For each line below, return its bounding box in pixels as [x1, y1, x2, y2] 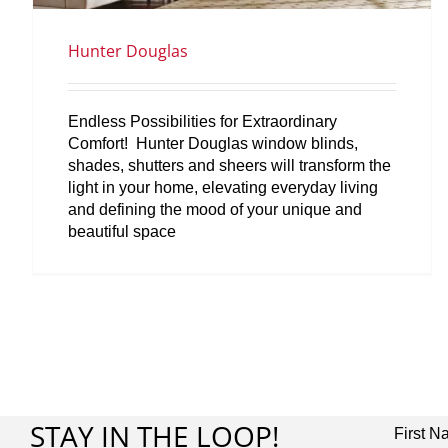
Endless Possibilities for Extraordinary [68, 112, 337, 130]
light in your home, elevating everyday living [68, 178, 378, 196]
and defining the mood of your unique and [68, 200, 362, 218]
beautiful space [68, 222, 176, 240]
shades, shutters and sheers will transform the [68, 156, 391, 174]
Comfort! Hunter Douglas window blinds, [68, 134, 358, 152]
